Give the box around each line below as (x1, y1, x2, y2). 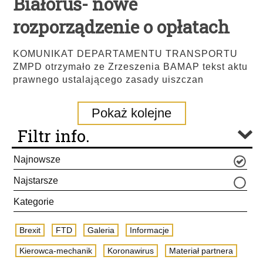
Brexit (19, 225, 41, 235)
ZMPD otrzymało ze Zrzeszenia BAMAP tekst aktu (13, 62, 248, 72)
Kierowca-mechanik (19, 246, 92, 256)
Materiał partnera (169, 246, 233, 256)
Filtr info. (18, 125, 90, 147)
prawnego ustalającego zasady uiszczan (13, 75, 204, 85)
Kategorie (14, 197, 54, 207)
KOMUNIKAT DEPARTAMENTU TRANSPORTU (13, 49, 238, 59)
